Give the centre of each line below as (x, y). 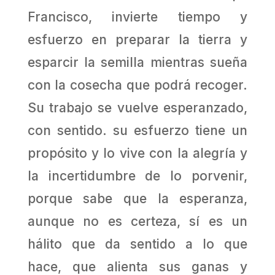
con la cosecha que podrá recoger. (137, 85)
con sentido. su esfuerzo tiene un (137, 131)
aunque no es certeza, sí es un (137, 222)
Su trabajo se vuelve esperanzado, (137, 108)
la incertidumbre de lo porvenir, (137, 176)
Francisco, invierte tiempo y (137, 17)
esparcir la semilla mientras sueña (137, 63)
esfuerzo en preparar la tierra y (137, 40)
